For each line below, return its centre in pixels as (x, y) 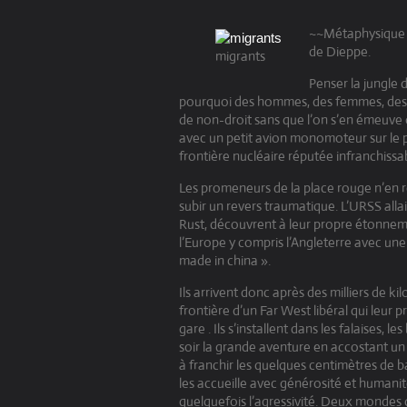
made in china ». (225, 261)
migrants (240, 56)
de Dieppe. (340, 52)
